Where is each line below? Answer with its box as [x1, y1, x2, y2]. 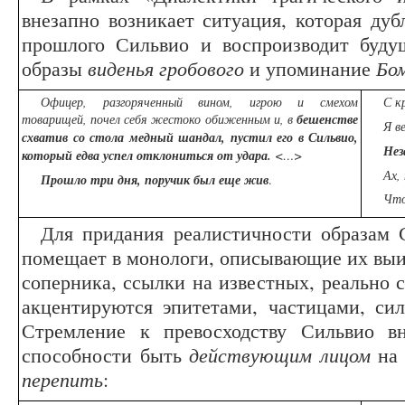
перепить [22, 365, 103, 393]
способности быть [22, 341, 190, 369]
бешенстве [297, 110, 358, 129]
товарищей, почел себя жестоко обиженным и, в [22, 110, 297, 128]
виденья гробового [88, 54, 244, 82]
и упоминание [244, 54, 376, 82]
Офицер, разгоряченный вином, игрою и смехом [41, 93, 358, 111]
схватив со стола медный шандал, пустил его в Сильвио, [22, 128, 358, 147]
